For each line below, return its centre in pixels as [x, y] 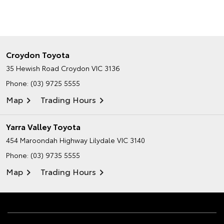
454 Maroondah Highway [47, 140]
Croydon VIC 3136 [90, 68]
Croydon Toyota [38, 54]
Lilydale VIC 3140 [117, 140]
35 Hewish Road [32, 68]
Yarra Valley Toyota [43, 126]
